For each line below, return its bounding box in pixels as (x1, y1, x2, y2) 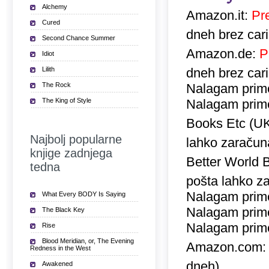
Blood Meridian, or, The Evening (42, 237, 134, 244)
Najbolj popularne (30, 133, 122, 146)
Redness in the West (30, 244, 91, 252)
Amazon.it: (186, 8, 252, 23)
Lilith (42, 65, 55, 73)
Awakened (42, 260, 73, 267)
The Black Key (42, 206, 85, 213)
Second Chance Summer (42, 34, 115, 41)
